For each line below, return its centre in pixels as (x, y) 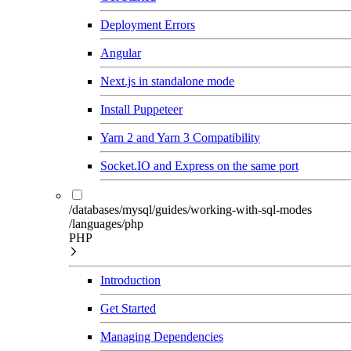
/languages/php (106, 224)
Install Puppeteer (141, 109)
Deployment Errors (148, 25)
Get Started (128, 308)
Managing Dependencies (162, 337)
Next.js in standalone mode (167, 81)
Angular (121, 53)
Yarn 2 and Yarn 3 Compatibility (180, 138)
